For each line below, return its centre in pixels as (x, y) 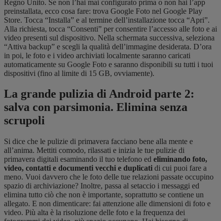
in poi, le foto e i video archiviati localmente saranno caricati (97, 55)
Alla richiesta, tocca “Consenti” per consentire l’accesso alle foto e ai (110, 29)
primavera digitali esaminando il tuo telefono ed (79, 159)
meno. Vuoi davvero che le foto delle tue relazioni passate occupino (109, 177)
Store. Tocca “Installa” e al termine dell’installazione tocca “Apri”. (107, 20)
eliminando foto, (180, 159)
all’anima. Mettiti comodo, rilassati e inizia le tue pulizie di (94, 150)
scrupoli (24, 121)
